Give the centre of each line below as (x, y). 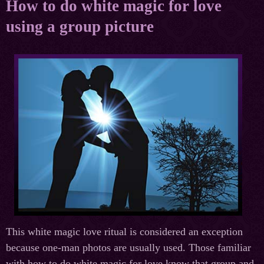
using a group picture (80, 27)
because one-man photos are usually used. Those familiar (128, 248)
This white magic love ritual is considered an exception (124, 232)
